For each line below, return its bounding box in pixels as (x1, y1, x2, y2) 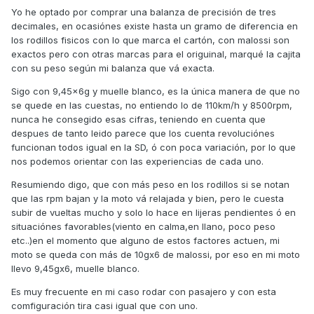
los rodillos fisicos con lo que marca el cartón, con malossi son (11, 34, 289, 46)
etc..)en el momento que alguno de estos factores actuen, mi (11, 235, 280, 247)
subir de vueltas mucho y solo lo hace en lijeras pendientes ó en (11, 207, 296, 219)
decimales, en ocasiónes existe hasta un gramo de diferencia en (11, 20, 298, 32)
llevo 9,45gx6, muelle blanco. (11, 263, 139, 275)
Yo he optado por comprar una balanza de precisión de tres (11, 6, 276, 18)
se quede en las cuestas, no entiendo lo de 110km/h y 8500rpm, (11, 100, 292, 111)
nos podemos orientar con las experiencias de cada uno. (11, 156, 264, 168)
